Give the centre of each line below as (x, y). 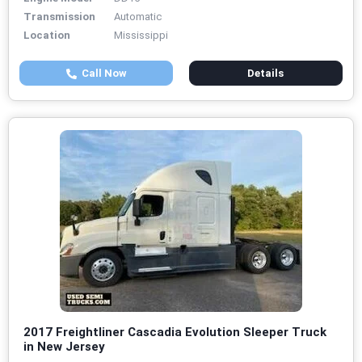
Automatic (138, 17)
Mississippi (141, 36)
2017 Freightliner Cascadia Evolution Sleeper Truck (175, 333)
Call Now (101, 74)
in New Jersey (64, 347)
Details (266, 74)
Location (47, 36)
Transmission (59, 17)
